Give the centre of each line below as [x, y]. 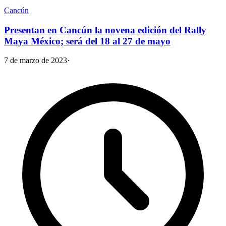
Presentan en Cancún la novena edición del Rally [105, 30]
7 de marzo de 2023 [36, 61]
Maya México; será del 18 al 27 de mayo [87, 41]
